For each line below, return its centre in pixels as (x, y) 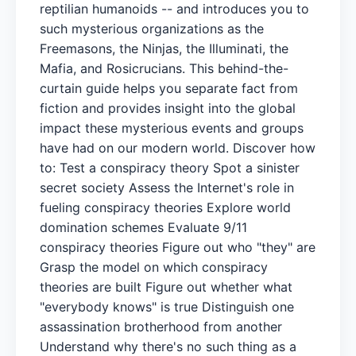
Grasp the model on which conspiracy (154, 267)
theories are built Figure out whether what (166, 286)
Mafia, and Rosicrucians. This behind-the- (164, 68)
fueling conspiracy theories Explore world (165, 207)
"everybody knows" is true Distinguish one (167, 306)
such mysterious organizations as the (152, 28)
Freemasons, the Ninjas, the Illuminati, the (164, 48)
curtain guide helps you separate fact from (169, 88)
